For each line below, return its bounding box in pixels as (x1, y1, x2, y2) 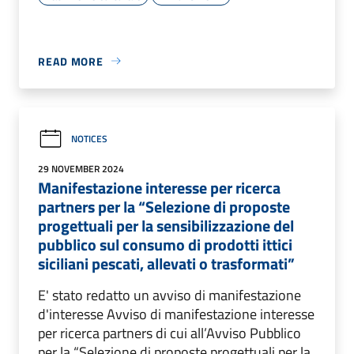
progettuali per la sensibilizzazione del (38, 213, 294, 238)
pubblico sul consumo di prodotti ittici (38, 232, 292, 257)
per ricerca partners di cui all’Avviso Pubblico (38, 322, 301, 344)
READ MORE (38, 52, 104, 70)
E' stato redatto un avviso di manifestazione (38, 284, 301, 306)
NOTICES (71, 131, 107, 147)
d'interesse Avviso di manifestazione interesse (38, 303, 314, 325)
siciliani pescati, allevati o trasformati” (38, 250, 295, 276)
